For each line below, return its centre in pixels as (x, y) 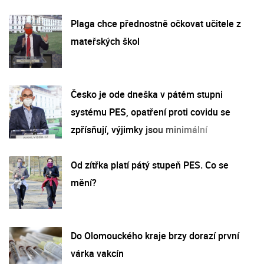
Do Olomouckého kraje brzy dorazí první (155, 235)
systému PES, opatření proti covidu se (151, 112)
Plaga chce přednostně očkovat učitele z (156, 23)
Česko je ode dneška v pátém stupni (147, 94)
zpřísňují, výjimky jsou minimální (139, 129)
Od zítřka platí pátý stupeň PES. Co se (150, 165)
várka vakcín (97, 253)
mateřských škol (105, 41)
